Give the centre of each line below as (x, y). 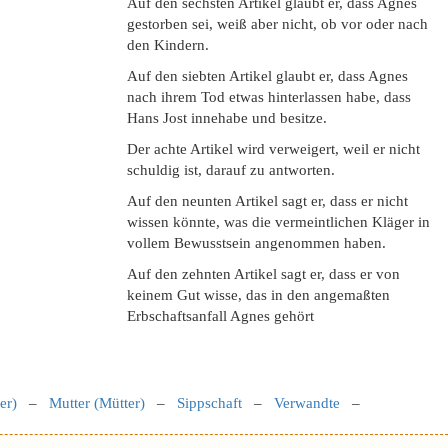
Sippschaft (209, 403)
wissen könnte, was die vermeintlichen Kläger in (278, 222)
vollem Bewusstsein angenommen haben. (256, 243)
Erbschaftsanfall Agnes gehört (220, 316)
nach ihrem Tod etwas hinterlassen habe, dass (269, 97)
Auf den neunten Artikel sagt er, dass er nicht (267, 201)
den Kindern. (168, 45)
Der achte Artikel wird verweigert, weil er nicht (273, 149)
